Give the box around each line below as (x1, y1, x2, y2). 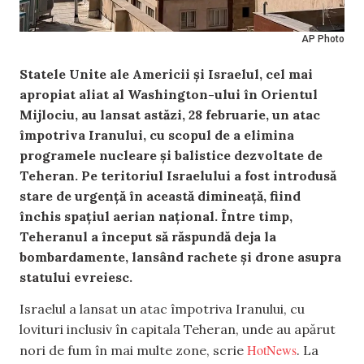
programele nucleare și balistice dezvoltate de (19, 147, 323, 163)
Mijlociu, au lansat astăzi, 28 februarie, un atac (19, 106, 320, 123)
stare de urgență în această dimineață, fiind (19, 188, 301, 204)
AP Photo (301, 33, 344, 45)
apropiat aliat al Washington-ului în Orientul (19, 86, 318, 102)
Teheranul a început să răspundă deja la (19, 228, 276, 245)
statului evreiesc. (19, 269, 132, 285)
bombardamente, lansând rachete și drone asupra (19, 249, 341, 265)
